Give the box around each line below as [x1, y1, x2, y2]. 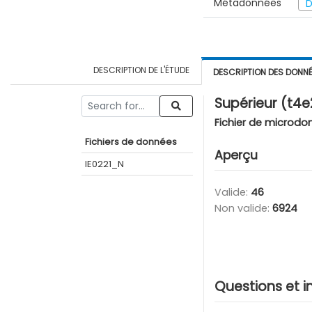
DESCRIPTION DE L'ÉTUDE [93, 63, 189, 76]
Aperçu [214, 146, 258, 164]
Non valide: [214, 201, 272, 215]
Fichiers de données [85, 134, 177, 148]
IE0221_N [85, 157, 124, 171]
